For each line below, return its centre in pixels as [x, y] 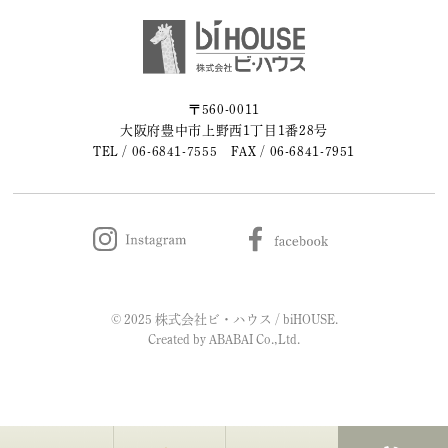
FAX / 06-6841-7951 [286, 152]
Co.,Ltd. [276, 340]
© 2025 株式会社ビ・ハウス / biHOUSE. [224, 320]
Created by [178, 340]
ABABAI [231, 340]
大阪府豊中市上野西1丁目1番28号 [224, 131]
